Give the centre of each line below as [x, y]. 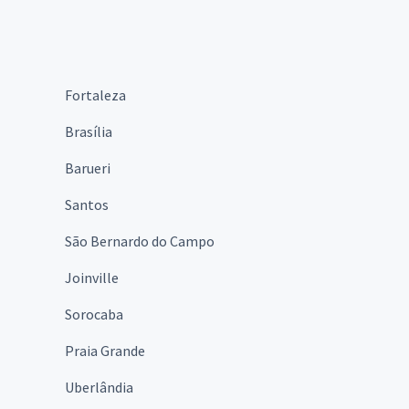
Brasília [89, 131]
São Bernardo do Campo [140, 241]
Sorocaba [94, 314]
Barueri [88, 168]
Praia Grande [105, 350]
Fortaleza [95, 94]
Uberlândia [99, 387]
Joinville [92, 277]
